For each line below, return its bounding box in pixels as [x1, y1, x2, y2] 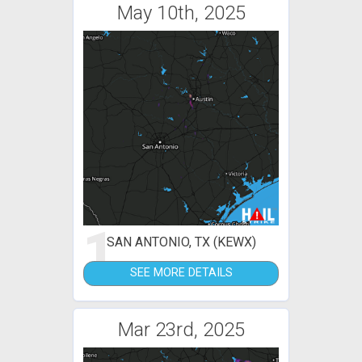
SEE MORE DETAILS [129, 266, 233, 280]
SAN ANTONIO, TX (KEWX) [106, 234, 256, 250]
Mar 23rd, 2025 [117, 318, 245, 341]
